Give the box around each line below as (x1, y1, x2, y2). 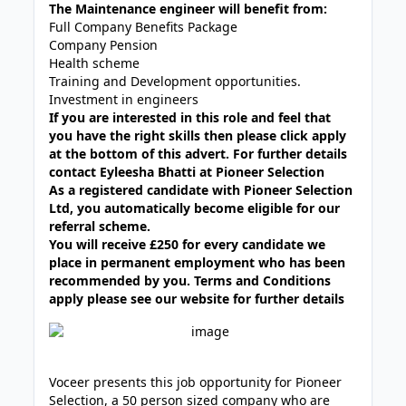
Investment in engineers (49, 91, 199, 108)
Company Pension (49, 36, 159, 53)
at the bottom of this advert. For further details (49, 145, 348, 162)
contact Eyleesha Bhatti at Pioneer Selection (49, 163, 325, 180)
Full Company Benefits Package (49, 18, 238, 35)
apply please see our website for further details (49, 290, 345, 307)
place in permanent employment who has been (49, 254, 346, 271)
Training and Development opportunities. (49, 72, 302, 90)
